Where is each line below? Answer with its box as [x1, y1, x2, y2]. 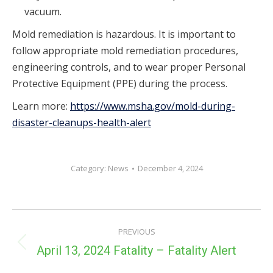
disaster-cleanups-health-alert [12, 116, 151, 130]
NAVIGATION [12, 232, 152, 262]
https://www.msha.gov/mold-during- [70, 99, 235, 113]
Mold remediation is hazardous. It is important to [12, 27, 236, 41]
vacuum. [24, 5, 62, 19]
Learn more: [12, 99, 70, 113]
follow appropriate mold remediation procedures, [12, 44, 238, 58]
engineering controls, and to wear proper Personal [12, 60, 246, 74]
